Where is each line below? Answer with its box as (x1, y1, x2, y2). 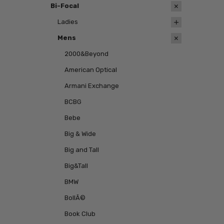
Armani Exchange (64, 81, 119, 89)
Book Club (64, 209, 95, 217)
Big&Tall (64, 161, 88, 169)
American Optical (64, 65, 117, 73)
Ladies (57, 17, 78, 25)
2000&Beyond (64, 49, 108, 57)
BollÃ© (64, 193, 85, 201)
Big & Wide (64, 129, 96, 137)
